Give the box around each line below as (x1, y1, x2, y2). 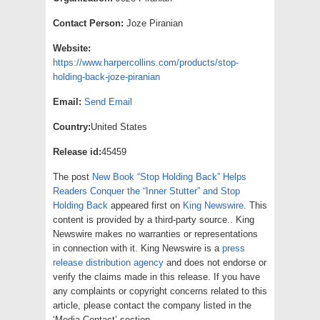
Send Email (84, 96, 132, 107)
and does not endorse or (164, 256, 266, 268)
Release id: (53, 146, 101, 157)
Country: (53, 121, 91, 132)
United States (91, 121, 147, 132)
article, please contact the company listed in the (53, 299, 251, 311)
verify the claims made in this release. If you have (53, 271, 260, 282)
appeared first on (108, 199, 183, 211)
